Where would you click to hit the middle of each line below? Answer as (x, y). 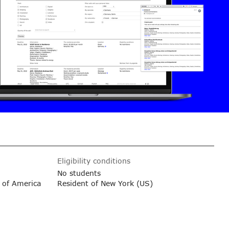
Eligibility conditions (94, 161)
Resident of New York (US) (105, 183)
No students (79, 173)
